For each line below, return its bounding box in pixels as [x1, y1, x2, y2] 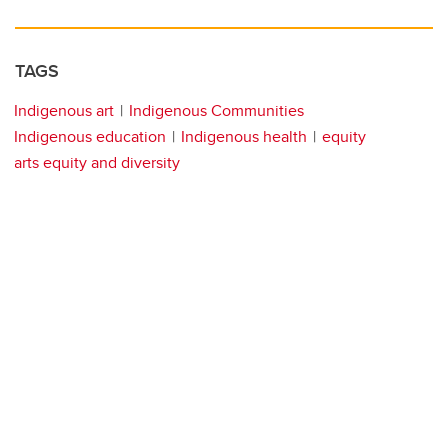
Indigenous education [14, 125, 166, 149]
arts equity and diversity [14, 151, 180, 175]
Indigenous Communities [129, 99, 304, 123]
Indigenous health [181, 125, 307, 149]
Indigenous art [14, 99, 114, 123]
